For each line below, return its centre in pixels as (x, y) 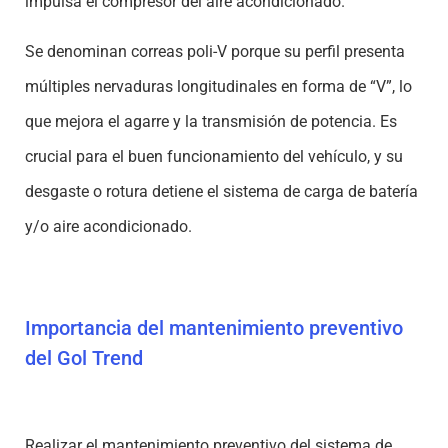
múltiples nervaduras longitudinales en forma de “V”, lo (218, 86)
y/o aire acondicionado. (108, 226)
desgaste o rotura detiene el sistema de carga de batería (221, 191)
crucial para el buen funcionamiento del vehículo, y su (214, 156)
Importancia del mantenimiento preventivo (214, 327)
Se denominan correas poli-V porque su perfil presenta (215, 51)
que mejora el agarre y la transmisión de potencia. (202, 121)
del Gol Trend (84, 357)
